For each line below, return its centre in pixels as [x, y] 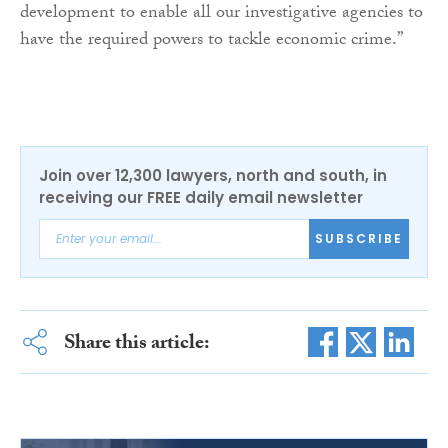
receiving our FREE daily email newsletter [201, 197]
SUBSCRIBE [359, 239]
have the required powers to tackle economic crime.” [211, 41]
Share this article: [136, 344]
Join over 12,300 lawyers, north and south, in [213, 175]
